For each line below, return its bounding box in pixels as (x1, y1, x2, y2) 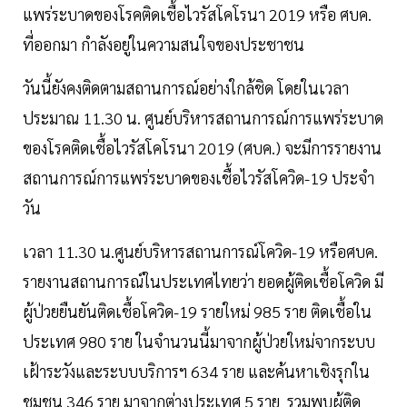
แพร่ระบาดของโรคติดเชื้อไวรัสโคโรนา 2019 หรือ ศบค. (23, 4, 372, 25)
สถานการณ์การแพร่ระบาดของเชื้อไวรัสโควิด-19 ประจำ (23, 167, 374, 189)
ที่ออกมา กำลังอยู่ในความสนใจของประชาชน (23, 34, 308, 55)
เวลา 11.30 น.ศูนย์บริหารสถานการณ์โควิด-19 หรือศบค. (23, 241, 378, 263)
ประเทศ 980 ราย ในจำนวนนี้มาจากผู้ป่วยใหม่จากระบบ (23, 331, 375, 352)
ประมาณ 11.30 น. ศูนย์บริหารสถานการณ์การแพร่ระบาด (23, 107, 383, 129)
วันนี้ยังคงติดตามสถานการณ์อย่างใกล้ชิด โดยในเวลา (23, 77, 349, 99)
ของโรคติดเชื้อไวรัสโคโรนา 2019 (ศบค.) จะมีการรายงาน (23, 137, 382, 159)
